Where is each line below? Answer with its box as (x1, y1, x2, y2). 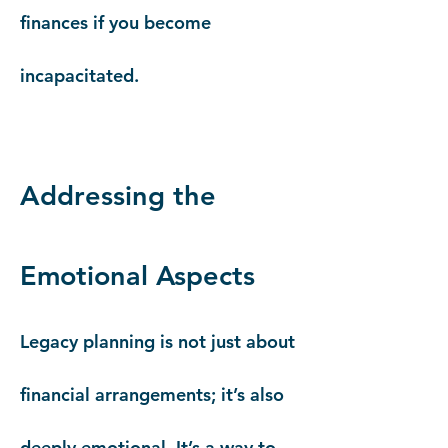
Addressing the (20, 179, 216, 212)
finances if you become (20, 11, 211, 34)
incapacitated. (20, 64, 139, 87)
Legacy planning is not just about (20, 330, 295, 353)
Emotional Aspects (20, 259, 255, 292)
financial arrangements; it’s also (20, 383, 284, 406)
